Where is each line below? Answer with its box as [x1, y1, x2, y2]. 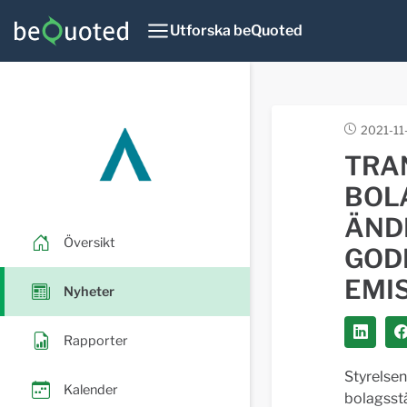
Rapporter [64, 332, 128, 349]
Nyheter [64, 283, 114, 300]
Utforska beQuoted [169, 22, 303, 39]
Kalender [64, 381, 118, 398]
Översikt [64, 233, 115, 251]
